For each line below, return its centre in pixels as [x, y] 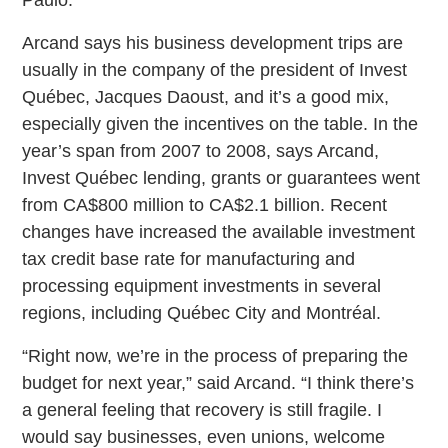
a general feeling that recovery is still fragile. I [202, 409]
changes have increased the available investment [219, 231]
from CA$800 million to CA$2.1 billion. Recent [205, 204]
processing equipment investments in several [202, 285]
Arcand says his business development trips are [213, 42]
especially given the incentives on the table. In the [220, 123]
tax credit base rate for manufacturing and [189, 258]
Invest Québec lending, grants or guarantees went [221, 177]
